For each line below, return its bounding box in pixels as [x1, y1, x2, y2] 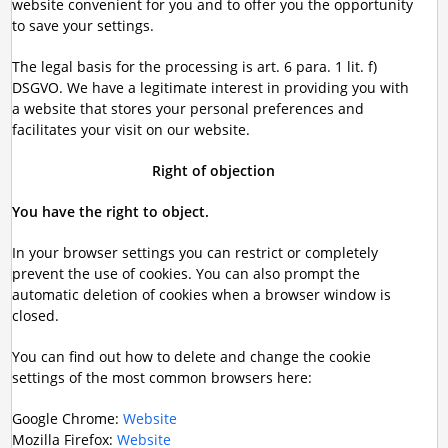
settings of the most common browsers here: [11, 368, 312, 387]
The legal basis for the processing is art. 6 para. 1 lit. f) [11, 57, 377, 76]
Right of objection [152, 161, 275, 180]
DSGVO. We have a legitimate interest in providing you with [11, 78, 409, 97]
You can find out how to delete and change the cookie [11, 347, 371, 366]
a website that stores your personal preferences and [11, 99, 364, 118]
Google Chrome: [11, 409, 123, 428]
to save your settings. [11, 16, 154, 35]
